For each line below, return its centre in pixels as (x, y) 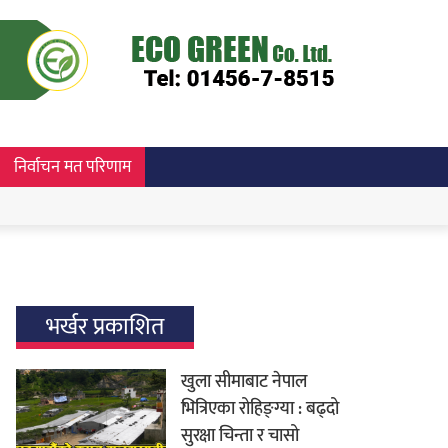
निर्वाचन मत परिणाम (72, 167)
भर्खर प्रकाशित (105, 327)
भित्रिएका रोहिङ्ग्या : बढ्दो (260, 409)
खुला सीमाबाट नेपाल (244, 382)
